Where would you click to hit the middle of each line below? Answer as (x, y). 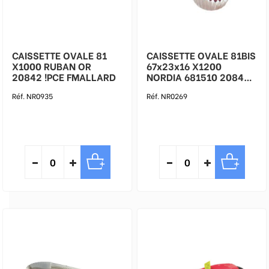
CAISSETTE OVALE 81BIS (201, 55)
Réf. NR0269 (167, 96)
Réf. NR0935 (32, 96)
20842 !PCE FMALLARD (64, 77)
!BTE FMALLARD (182, 87)
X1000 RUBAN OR (52, 66)
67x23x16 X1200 (184, 66)
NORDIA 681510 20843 (198, 77)
